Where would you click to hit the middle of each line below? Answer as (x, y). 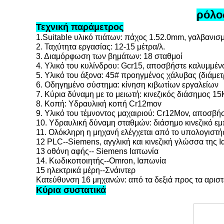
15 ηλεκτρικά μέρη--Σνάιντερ (86, 170)
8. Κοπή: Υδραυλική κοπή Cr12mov (99, 104)
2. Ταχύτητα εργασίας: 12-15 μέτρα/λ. (100, 47)
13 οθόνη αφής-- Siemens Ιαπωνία (97, 151)
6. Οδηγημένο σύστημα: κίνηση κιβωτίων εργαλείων (127, 85)
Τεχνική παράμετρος (80, 27)
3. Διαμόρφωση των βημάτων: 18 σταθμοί (109, 56)
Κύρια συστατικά (71, 190)
